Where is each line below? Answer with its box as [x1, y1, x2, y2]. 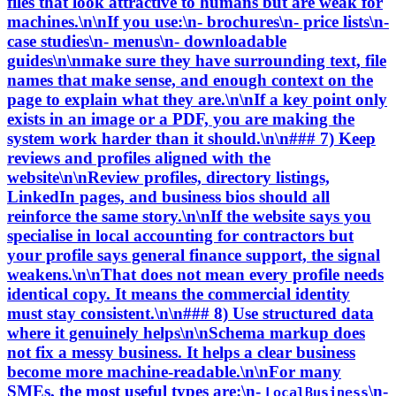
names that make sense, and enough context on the [7, 70, 373, 89]
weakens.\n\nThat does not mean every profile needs [7, 264, 384, 284]
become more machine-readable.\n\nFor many [7, 362, 341, 381]
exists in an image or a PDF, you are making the [7, 109, 354, 128]
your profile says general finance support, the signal [7, 245, 380, 264]
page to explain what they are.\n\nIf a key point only [7, 89, 387, 109]
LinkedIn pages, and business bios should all [7, 187, 330, 206]
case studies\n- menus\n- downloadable [7, 31, 286, 50]
